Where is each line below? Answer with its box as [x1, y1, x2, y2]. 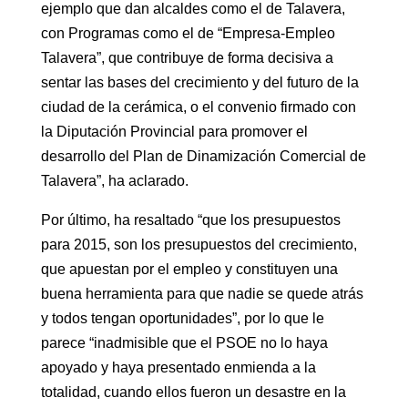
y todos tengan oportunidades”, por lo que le [40, 310, 324, 326]
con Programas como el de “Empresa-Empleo [40, 25, 335, 41]
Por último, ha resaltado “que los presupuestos [40, 211, 341, 228]
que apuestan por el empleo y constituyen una [40, 260, 338, 277]
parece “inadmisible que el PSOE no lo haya [40, 334, 328, 351]
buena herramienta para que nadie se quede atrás [40, 285, 363, 301]
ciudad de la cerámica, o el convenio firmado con [40, 98, 356, 115]
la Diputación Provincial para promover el [40, 123, 308, 139]
